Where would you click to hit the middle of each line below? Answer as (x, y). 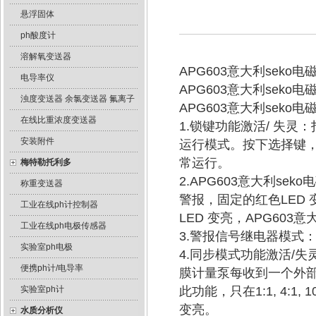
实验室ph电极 (46, 247)
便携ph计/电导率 (51, 268)
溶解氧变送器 (45, 56)
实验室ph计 (42, 289)
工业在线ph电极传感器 (63, 226)
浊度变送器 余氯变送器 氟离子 (77, 99)
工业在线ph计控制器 (59, 205)
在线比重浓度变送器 (58, 120)
